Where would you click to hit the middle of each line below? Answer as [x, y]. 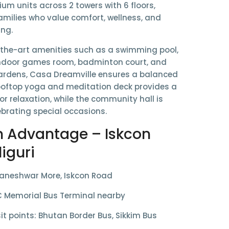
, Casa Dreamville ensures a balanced [102, 75]
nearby [110, 196]
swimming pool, [147, 50]
